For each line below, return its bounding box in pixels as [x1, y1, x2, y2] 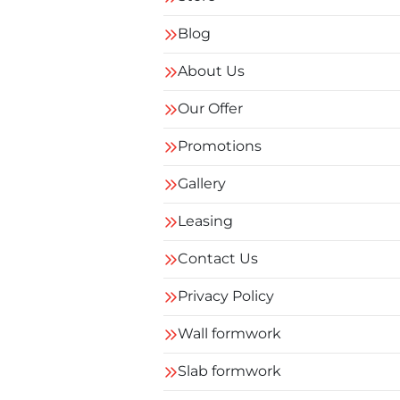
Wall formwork [178, 325, 281, 342]
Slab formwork [178, 362, 281, 379]
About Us [178, 62, 245, 79]
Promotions [178, 137, 262, 154]
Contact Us [178, 250, 258, 267]
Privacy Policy [178, 287, 274, 304]
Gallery [178, 175, 226, 192]
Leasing [178, 212, 233, 229]
